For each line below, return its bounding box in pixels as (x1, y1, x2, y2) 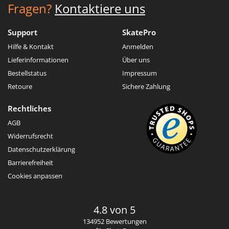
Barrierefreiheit (8, 157, 53, 167)
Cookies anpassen (8, 171, 62, 180)
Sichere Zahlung (122, 81, 170, 91)
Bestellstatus (8, 68, 47, 78)
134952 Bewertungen (82, 216, 147, 226)
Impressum (122, 68, 157, 78)
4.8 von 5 (94, 202, 135, 217)
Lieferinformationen (8, 55, 68, 64)
